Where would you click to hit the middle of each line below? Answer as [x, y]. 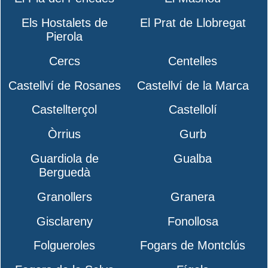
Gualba [193, 159]
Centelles [193, 61]
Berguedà [64, 173]
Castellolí [193, 110]
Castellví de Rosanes [64, 85]
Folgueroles [65, 246]
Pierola [65, 36]
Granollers [64, 197]
